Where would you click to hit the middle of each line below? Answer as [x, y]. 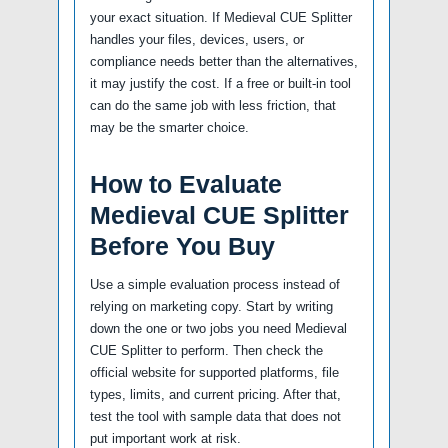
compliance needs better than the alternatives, [224, 61]
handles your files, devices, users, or [197, 39]
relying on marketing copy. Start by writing [211, 306]
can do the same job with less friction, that [213, 105]
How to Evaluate [186, 183]
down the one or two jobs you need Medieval [218, 328]
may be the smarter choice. [169, 127]
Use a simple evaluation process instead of [215, 284]
